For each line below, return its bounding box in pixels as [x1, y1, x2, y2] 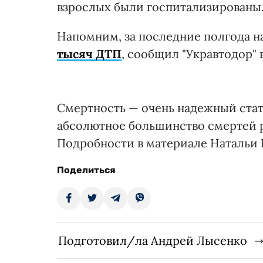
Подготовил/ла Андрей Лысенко [58, 232, 247, 248]
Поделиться [57, 164, 116, 176]
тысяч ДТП [57, 46, 122, 61]
